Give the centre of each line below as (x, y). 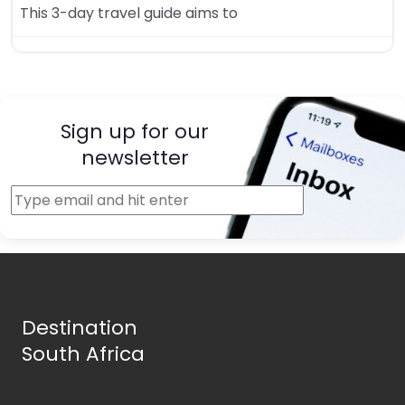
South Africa (83, 354)
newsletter (135, 158)
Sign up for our (135, 132)
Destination (80, 328)
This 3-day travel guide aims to (129, 14)
